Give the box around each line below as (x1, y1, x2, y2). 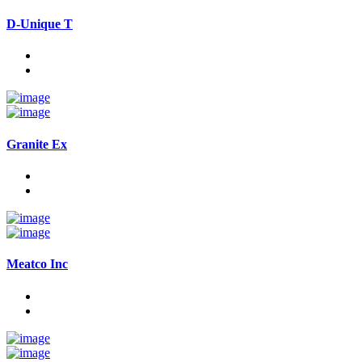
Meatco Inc (6, 257, 68, 271)
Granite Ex (6, 137, 67, 151)
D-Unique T (6, 17, 73, 32)
